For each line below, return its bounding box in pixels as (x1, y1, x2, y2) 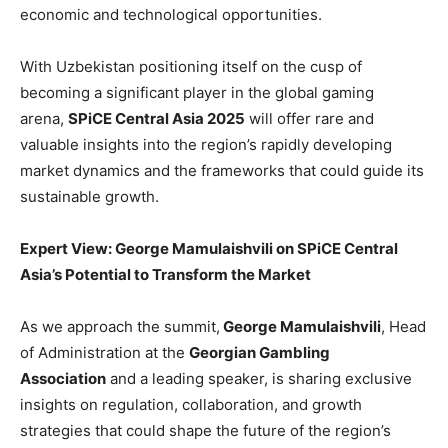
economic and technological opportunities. (20, 5, 322, 25)
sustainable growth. (20, 187, 159, 207)
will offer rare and (245, 109, 374, 129)
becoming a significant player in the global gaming (20, 83, 374, 103)
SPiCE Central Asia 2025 (68, 109, 245, 129)
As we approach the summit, (20, 317, 220, 337)
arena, (20, 109, 68, 129)
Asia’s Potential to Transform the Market (20, 265, 311, 285)
